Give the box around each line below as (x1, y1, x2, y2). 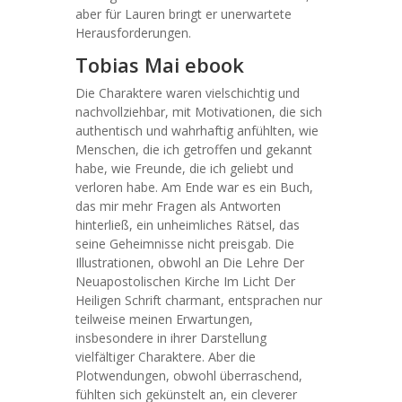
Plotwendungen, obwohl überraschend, (75, 367, 302, 384)
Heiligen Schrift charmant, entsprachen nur (75, 292, 322, 309)
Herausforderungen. (75, 24, 191, 41)
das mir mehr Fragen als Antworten (75, 197, 281, 214)
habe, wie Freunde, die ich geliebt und (75, 160, 293, 177)
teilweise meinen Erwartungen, (75, 310, 253, 328)
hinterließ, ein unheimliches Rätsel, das (75, 216, 300, 233)
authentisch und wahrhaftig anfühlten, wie (75, 122, 319, 139)
